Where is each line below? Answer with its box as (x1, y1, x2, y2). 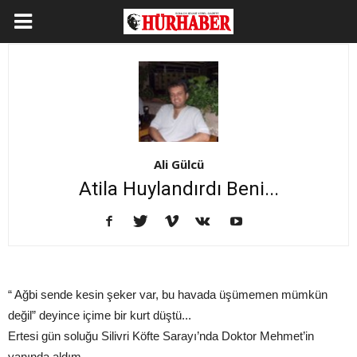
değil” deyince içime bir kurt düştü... (8, 308, 191, 323)
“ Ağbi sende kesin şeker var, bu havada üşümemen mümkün (8, 288, 328, 302)
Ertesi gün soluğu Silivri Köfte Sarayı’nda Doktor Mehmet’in (8, 329, 314, 343)
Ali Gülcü (153, 156, 204, 173)
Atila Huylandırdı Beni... (78, 178, 279, 201)
